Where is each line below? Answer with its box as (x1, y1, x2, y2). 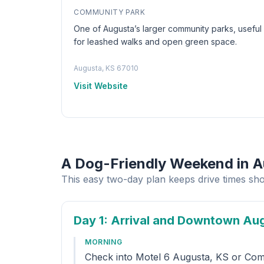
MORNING (85, 237, 123, 246)
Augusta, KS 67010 (74, 64, 138, 72)
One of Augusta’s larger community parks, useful (74, 24, 262, 34)
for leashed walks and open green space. (74, 37, 237, 47)
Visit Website (74, 81, 128, 91)
